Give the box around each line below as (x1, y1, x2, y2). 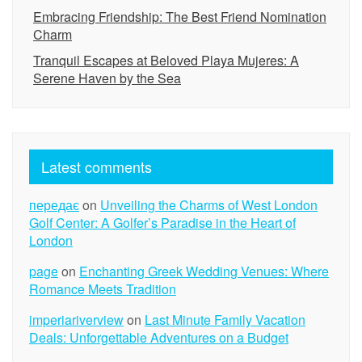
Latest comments (41, 156, 152, 177)
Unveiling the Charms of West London (100, 196, 318, 214)
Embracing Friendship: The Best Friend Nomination (33, 7, 326, 26)
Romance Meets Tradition (29, 280, 176, 298)
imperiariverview (29, 310, 124, 329)
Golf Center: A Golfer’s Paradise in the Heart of (29, 213, 296, 232)
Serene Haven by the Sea (33, 69, 181, 87)
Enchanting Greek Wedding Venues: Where (79, 262, 329, 280)
